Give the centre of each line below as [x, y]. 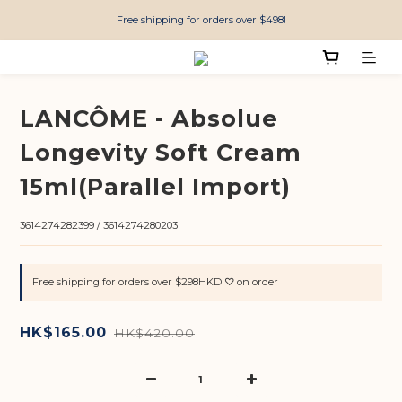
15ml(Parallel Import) [155, 187]
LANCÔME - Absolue [149, 118]
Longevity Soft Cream [161, 153]
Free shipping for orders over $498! [201, 20]
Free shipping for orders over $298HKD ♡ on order [155, 282]
